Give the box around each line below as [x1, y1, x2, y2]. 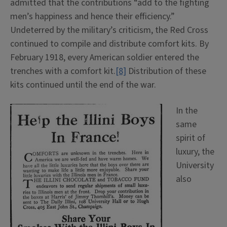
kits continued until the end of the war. [10, 79, 156, 91]
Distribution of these [126, 65, 206, 78]
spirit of [176, 132, 205, 144]
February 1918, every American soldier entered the [10, 51, 199, 64]
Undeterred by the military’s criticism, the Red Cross [10, 24, 208, 36]
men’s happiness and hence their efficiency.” [10, 10, 175, 23]
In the [176, 104, 198, 117]
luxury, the [176, 145, 214, 158]
